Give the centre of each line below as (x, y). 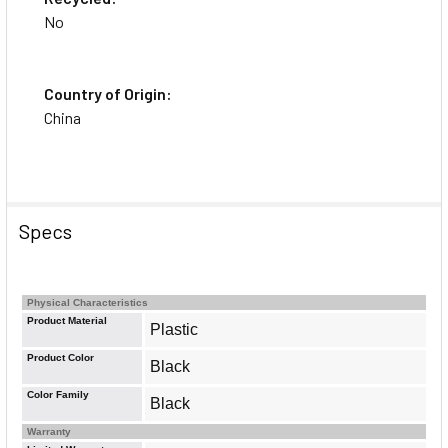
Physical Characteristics (87, 302)
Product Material (67, 320)
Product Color (60, 357)
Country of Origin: (108, 93)
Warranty (49, 431)
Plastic (174, 329)
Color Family (58, 394)
